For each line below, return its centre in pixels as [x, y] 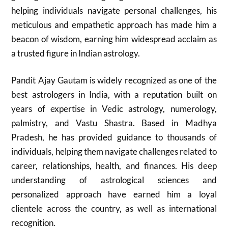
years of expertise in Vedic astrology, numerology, [114, 109]
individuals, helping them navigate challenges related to [114, 151]
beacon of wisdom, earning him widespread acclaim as [114, 39]
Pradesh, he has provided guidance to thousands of [114, 137]
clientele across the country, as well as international [114, 208]
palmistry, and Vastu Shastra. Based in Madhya [114, 123]
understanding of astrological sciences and [114, 180]
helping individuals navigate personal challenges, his [114, 10]
